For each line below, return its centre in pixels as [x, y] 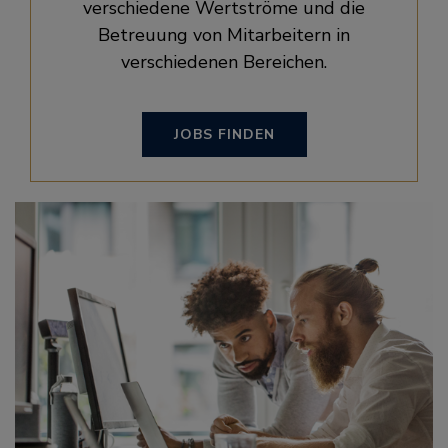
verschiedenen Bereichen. [224, 62]
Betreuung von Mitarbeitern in [224, 35]
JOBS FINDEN [224, 134]
